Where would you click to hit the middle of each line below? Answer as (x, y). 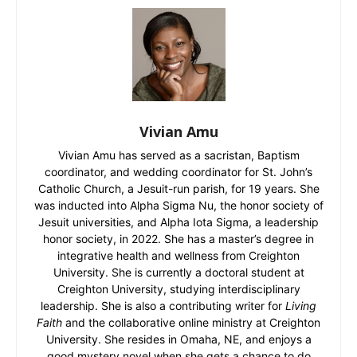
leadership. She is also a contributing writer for (163, 306)
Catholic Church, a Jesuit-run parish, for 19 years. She (178, 189)
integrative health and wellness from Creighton (178, 256)
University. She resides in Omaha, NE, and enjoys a (178, 339)
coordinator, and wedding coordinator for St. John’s (178, 172)
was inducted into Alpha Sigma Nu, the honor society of (178, 206)
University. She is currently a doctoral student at (178, 273)
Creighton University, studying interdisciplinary (178, 289)
